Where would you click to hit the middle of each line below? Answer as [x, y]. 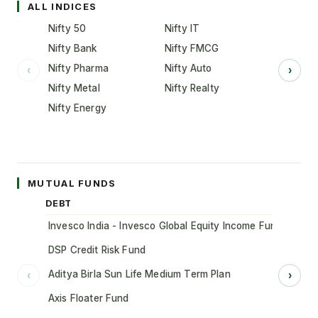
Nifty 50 [67, 28]
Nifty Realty [192, 88]
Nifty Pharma [78, 68]
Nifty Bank [73, 48]
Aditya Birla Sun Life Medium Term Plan [139, 274]
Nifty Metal [74, 88]
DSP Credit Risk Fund [97, 250]
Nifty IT [182, 28]
